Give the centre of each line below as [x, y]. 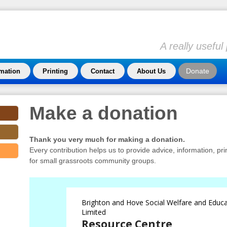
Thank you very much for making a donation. [107, 139]
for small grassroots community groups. [92, 160]
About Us [152, 71]
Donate [197, 71]
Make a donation [103, 113]
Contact [102, 71]
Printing [55, 71]
